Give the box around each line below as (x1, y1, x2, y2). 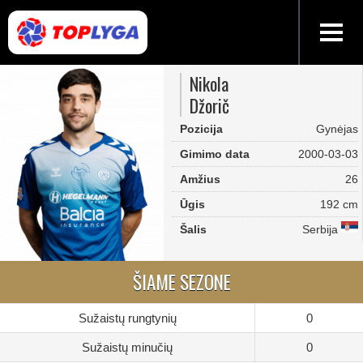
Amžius (179, 173, 220, 186)
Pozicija (179, 122, 223, 135)
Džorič (189, 92, 229, 118)
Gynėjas (316, 122, 358, 135)
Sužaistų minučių (82, 340, 173, 354)
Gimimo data (179, 147, 250, 160)
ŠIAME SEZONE (132, 267, 231, 296)
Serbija (302, 223, 342, 236)
